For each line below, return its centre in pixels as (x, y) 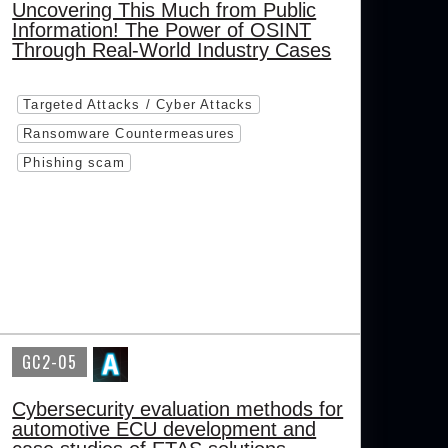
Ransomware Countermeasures (129, 133)
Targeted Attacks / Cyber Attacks (138, 104)
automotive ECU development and (164, 429)
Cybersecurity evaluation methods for (178, 409)
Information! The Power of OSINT (162, 30)
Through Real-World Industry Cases (172, 50)
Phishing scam (74, 162)
